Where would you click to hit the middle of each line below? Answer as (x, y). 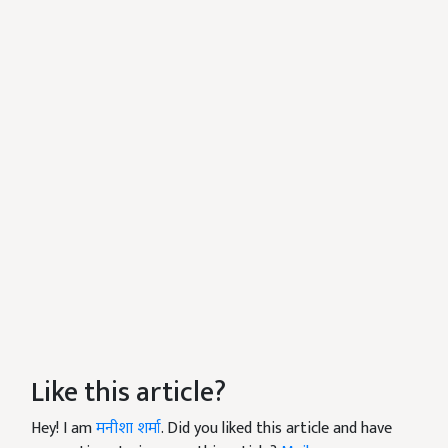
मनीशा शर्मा (128, 428)
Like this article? (128, 392)
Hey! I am (63, 428)
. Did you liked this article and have (276, 428)
